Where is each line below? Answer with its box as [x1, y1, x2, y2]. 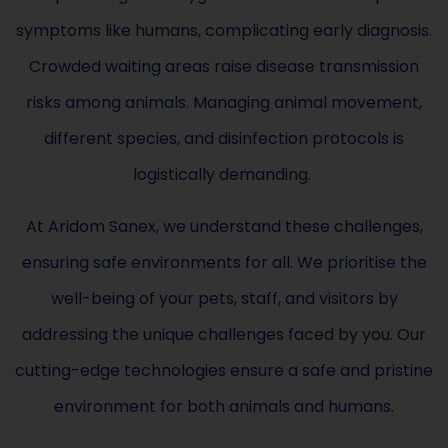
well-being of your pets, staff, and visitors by [50, 286, 398, 310]
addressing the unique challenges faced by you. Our [22, 322, 426, 346]
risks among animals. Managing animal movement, [26, 90, 422, 114]
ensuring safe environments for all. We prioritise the [21, 250, 427, 274]
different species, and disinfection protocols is [44, 126, 404, 150]
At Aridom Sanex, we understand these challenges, [25, 214, 423, 238]
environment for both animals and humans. [54, 394, 394, 418]
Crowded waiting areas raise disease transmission [29, 54, 419, 78]
